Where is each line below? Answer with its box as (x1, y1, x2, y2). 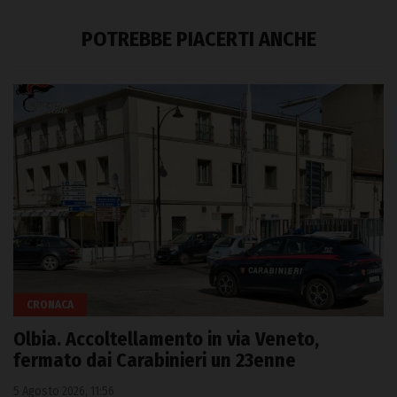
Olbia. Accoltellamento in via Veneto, (13, 326, 319, 351)
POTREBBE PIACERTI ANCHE (81, 27, 316, 52)
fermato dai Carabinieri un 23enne (13, 347, 296, 372)
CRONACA (27, 297, 74, 311)
